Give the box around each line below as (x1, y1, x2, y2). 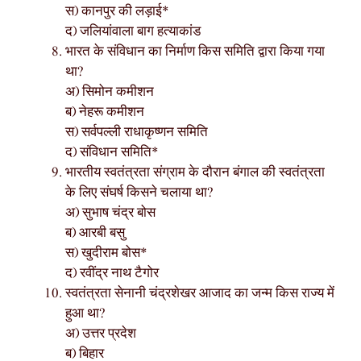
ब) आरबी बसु (65, 224, 125, 243)
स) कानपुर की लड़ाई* (65, 2, 169, 22)
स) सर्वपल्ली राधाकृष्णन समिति (65, 123, 208, 143)
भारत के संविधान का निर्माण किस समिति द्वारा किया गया (65, 43, 325, 62)
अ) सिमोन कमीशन (65, 83, 154, 102)
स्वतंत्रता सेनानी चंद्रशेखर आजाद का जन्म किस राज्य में (65, 284, 334, 304)
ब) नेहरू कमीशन (65, 103, 144, 122)
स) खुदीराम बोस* (65, 244, 147, 263)
